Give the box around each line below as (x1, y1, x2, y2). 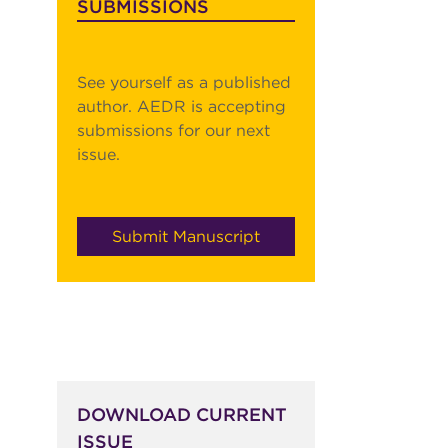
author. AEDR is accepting (76, 97, 286, 117)
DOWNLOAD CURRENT (76, 404, 287, 426)
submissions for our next (76, 121, 270, 141)
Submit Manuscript (111, 227, 260, 247)
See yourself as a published (76, 73, 291, 93)
